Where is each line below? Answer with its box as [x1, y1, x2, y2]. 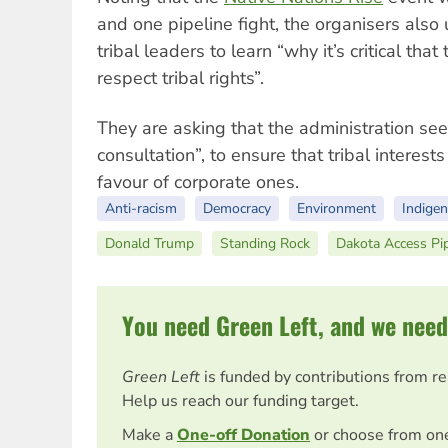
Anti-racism [105, 199, 177, 219]
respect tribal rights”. [97, 66, 264, 91]
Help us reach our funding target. [122, 390, 359, 413]
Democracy [203, 199, 271, 219]
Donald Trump [105, 234, 194, 254]
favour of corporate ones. [97, 170, 299, 195]
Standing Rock [220, 234, 310, 254]
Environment [297, 199, 376, 219]
